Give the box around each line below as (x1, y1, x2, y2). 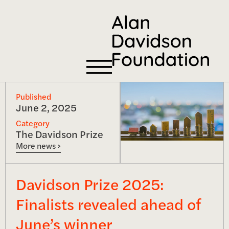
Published (16, 90, 51, 103)
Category (16, 117, 50, 129)
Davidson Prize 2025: (16, 172, 164, 195)
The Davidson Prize (16, 126, 103, 142)
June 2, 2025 (16, 100, 77, 115)
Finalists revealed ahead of (16, 192, 201, 215)
